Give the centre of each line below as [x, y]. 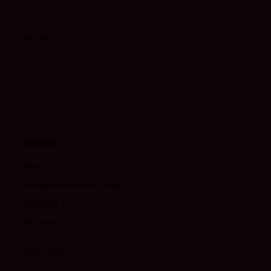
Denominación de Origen [73, 184]
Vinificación [45, 252]
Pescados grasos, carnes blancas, [191, 222]
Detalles [39, 142]
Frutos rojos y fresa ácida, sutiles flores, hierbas [119, 55]
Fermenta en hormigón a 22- [186, 252]
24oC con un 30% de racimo [184, 263]
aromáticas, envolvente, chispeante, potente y [119, 67]
